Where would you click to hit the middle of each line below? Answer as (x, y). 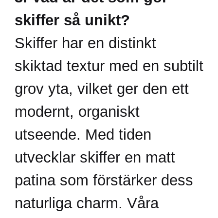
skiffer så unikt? (72, 20)
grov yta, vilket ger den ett (102, 89)
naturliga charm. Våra (87, 203)
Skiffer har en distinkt (85, 43)
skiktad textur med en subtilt (109, 66)
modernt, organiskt (77, 112)
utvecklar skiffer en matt (95, 157)
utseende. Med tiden (83, 135)
